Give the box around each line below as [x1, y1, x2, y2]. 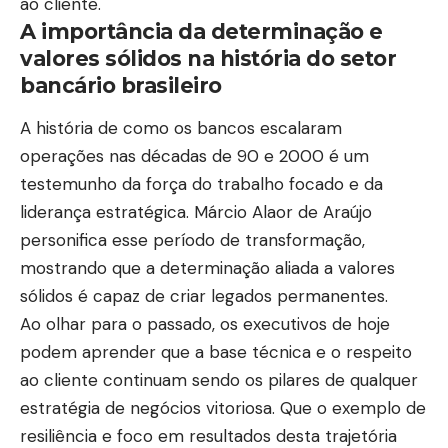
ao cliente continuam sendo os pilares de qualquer [20, 369, 418, 392]
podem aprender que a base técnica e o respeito [20, 341, 412, 364]
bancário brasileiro [20, 72, 222, 98]
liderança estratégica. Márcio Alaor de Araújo [20, 201, 372, 224]
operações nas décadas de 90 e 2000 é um [20, 145, 369, 168]
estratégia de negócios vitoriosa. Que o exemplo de [20, 397, 426, 420]
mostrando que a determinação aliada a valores [20, 257, 395, 280]
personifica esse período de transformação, [20, 229, 365, 252]
